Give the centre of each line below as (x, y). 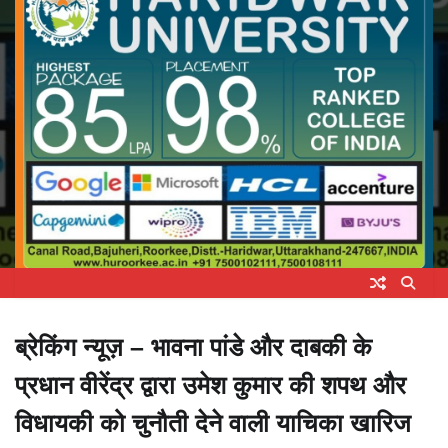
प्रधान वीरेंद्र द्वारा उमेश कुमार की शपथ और (210, 384)
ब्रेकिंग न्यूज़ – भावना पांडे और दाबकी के (193, 346)
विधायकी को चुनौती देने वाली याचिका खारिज (213, 422)
